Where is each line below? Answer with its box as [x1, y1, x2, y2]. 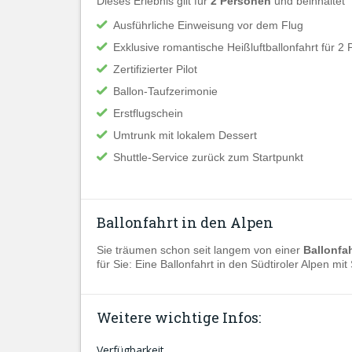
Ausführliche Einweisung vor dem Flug [113, 19, 303, 31]
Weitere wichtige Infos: [97, 308, 261, 327]
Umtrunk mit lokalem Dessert [113, 129, 257, 141]
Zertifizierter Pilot [113, 63, 197, 75]
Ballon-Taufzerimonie [113, 85, 218, 97]
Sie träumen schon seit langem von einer [97, 244, 303, 256]
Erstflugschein [113, 107, 183, 119]
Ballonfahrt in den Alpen [97, 213, 273, 232]
